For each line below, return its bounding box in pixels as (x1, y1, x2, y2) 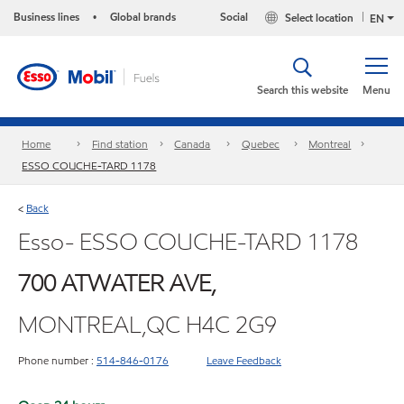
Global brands (110, 9, 176, 24)
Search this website (257, 82, 348, 97)
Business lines (14, 9, 79, 24)
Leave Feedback (207, 352, 281, 368)
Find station (91, 136, 148, 152)
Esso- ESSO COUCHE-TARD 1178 (18, 225, 358, 257)
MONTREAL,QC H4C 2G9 (18, 308, 277, 340)
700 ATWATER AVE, (18, 267, 216, 298)
